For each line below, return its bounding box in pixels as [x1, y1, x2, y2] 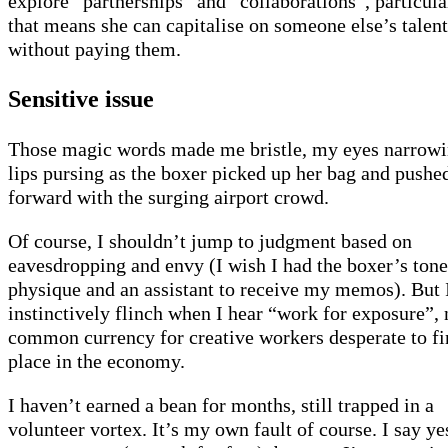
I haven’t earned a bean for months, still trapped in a [8, 394, 434, 417]
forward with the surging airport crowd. [8, 186, 329, 209]
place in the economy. [8, 350, 185, 373]
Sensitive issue [8, 86, 154, 113]
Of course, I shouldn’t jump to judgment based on [8, 230, 412, 253]
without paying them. [8, 38, 181, 61]
